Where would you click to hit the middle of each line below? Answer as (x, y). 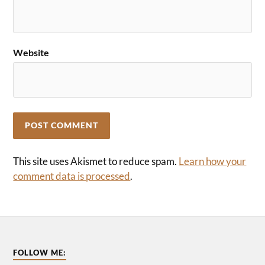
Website (31, 52)
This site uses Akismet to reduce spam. (96, 161)
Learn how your (213, 161)
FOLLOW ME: (40, 253)
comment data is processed (72, 176)
